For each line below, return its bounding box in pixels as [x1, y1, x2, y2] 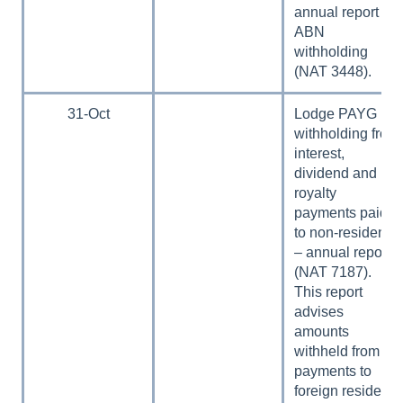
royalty [294, 184, 337, 201]
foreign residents [294, 382, 401, 399]
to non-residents [294, 224, 398, 240]
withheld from [294, 343, 381, 359]
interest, [294, 145, 345, 161]
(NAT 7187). [294, 264, 372, 280]
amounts [294, 323, 350, 339]
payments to [294, 363, 372, 379]
